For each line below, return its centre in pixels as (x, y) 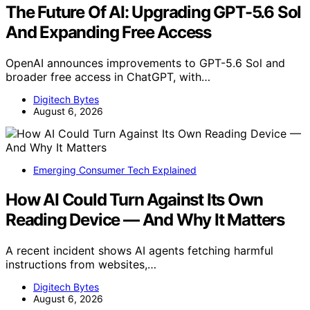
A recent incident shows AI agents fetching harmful (139, 250)
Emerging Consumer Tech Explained (115, 170)
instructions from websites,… (81, 264)
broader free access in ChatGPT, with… (108, 77)
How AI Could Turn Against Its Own (134, 200)
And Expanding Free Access (108, 33)
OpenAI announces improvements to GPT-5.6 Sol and (145, 63)
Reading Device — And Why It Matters (145, 220)
